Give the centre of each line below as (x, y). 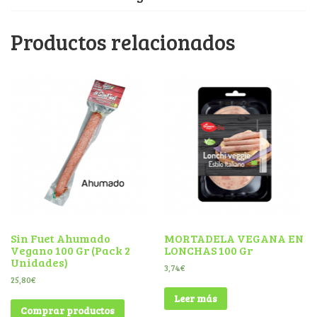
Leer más (196, 298)
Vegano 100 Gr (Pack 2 (70, 250)
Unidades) (39, 263)
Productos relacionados (123, 41)
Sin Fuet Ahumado (60, 238)
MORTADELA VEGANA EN (234, 238)
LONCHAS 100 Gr (209, 250)
